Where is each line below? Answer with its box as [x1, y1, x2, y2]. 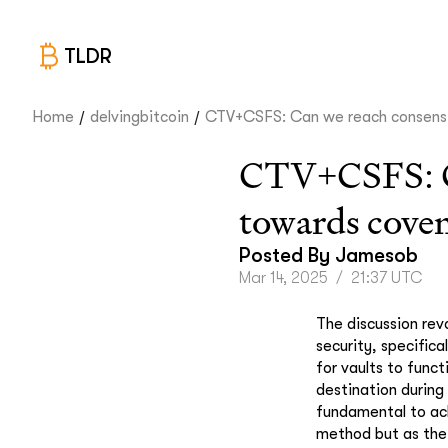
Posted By [239, 244, 335, 267]
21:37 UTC [351, 269, 423, 287]
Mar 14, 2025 [239, 269, 328, 287]
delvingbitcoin [90, 108, 189, 126]
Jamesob [335, 244, 418, 267]
